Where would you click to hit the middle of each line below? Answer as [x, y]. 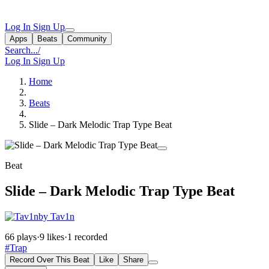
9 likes [52, 237]
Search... [21, 50]
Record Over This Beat [50, 259]
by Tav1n [56, 216]
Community [87, 39]
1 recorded [87, 237]
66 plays [21, 237]
